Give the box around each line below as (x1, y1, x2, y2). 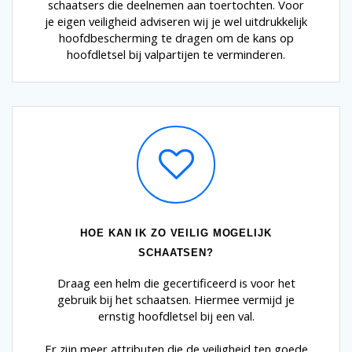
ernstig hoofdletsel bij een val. (97, 308, 255, 324)
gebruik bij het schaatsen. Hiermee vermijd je (57, 291, 295, 308)
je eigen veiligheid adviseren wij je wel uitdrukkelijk (45, 13, 307, 30)
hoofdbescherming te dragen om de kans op (58, 30, 294, 46)
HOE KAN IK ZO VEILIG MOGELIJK (80, 227, 272, 240)
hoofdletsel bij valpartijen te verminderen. (67, 46, 285, 63)
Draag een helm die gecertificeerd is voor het (57, 275, 295, 291)
